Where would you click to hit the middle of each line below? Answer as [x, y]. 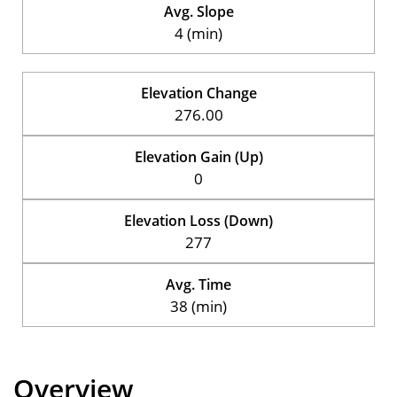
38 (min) [198, 306]
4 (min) [198, 33]
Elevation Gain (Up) [198, 156]
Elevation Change [198, 93]
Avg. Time [198, 284]
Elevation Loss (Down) [198, 220]
